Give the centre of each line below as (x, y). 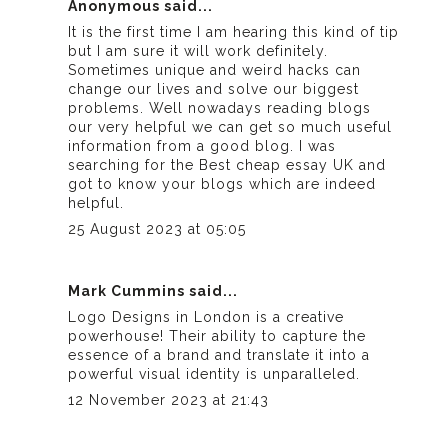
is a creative (298, 316)
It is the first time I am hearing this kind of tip (234, 31)
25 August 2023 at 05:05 (157, 228)
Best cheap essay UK (277, 164)
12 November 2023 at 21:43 (169, 399)
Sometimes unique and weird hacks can (215, 69)
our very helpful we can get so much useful (230, 126)
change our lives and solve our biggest (214, 88)
